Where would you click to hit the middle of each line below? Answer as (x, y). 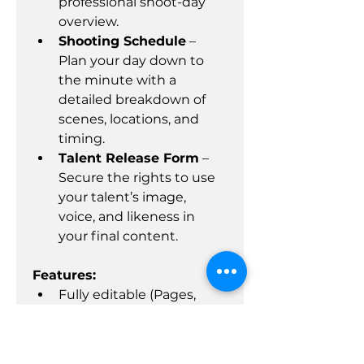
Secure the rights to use (139, 178)
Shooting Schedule (122, 41)
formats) (86, 334)
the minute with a (119, 80)
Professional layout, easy (139, 353)
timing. (82, 139)
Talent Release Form (129, 158)
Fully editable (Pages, (129, 295)
